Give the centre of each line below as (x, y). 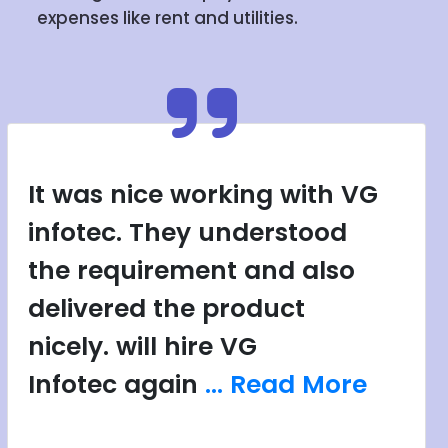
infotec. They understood (188, 232)
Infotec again (117, 384)
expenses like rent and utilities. (168, 18)
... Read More (286, 384)
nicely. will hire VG (143, 346)
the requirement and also (192, 270)
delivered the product (167, 308)
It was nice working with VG (203, 194)
